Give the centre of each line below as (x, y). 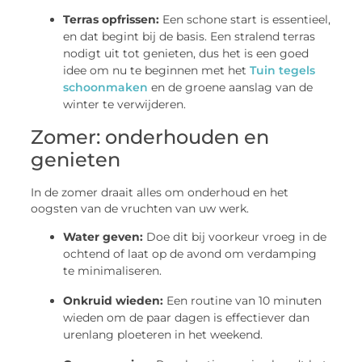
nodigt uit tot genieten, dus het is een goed (186, 54)
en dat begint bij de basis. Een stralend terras (189, 37)
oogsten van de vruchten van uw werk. (140, 209)
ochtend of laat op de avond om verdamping (190, 253)
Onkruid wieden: (114, 300)
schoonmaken (106, 88)
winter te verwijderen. (125, 105)
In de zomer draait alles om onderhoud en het (160, 193)
